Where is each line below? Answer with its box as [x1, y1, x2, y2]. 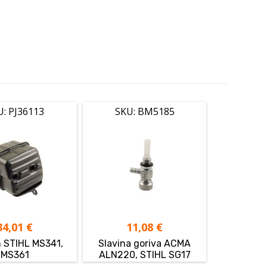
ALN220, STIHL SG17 [98, 249, 191, 260]
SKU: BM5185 [114, 105, 175, 118]
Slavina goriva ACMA [98, 237, 191, 249]
